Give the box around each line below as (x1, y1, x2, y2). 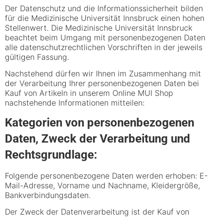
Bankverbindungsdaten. (5, 190, 91, 200)
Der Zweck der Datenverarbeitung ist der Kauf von (5, 206, 189, 217)
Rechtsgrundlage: (5, 147, 97, 162)
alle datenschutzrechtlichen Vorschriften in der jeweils (5, 42, 202, 52)
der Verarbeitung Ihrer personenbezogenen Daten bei (5, 78, 199, 89)
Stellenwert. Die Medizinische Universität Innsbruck (5, 22, 192, 33)
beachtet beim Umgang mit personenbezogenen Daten (5, 32, 205, 42)
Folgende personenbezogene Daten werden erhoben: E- (5, 170, 208, 181)
